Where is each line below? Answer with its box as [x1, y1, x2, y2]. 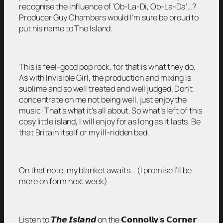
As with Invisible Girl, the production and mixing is [19, 72, 191, 83]
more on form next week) [19, 176, 108, 187]
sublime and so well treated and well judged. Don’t [19, 83, 193, 94]
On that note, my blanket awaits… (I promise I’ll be [19, 165, 192, 176]
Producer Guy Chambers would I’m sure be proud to [19, 12, 199, 23]
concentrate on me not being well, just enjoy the [19, 94, 187, 105]
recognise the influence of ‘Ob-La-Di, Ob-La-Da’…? [19, 1, 197, 12]
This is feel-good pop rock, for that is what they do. [19, 61, 196, 72]
